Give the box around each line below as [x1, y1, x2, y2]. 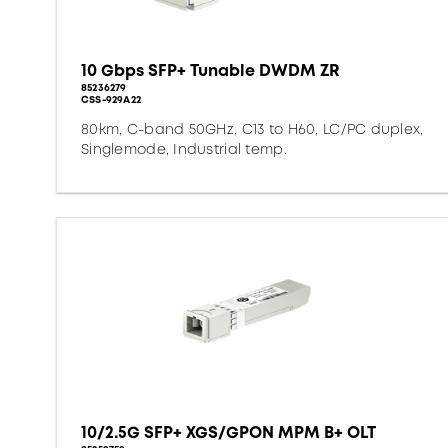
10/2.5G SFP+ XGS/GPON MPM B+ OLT [81, 421, 376, 444]
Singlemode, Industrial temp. [81, 139, 287, 159]
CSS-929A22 [81, 92, 141, 107]
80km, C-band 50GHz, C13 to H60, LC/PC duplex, [81, 119, 424, 139]
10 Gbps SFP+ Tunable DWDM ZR [81, 59, 340, 82]
